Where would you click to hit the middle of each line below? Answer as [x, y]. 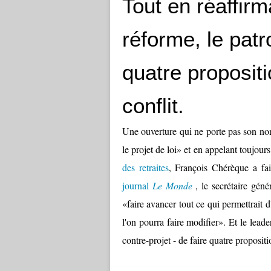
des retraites [145, 167]
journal [137, 185]
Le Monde [172, 185]
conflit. [156, 106]
